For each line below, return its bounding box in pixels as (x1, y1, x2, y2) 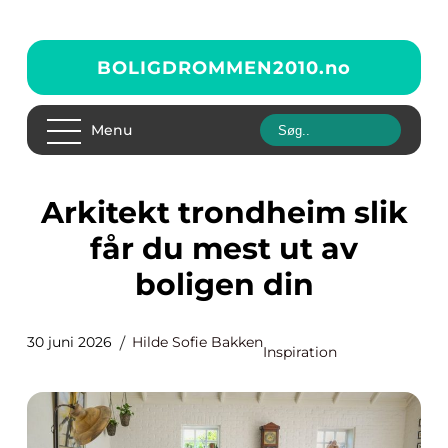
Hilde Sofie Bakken (132, 333, 263, 351)
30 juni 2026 (27, 333, 112, 351)
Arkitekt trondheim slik (40, 194, 64, 231)
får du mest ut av (90, 230, 358, 267)
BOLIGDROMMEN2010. (97, 56, 325, 79)
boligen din (134, 266, 314, 303)
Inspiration (263, 343, 337, 361)
